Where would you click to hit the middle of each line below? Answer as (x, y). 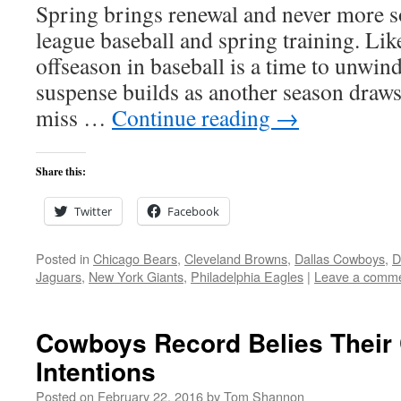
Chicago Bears (135, 258)
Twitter (93, 211)
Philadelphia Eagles (247, 276)
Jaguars (59, 276)
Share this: (61, 171)
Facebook (193, 211)
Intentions (96, 371)
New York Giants (136, 276)
